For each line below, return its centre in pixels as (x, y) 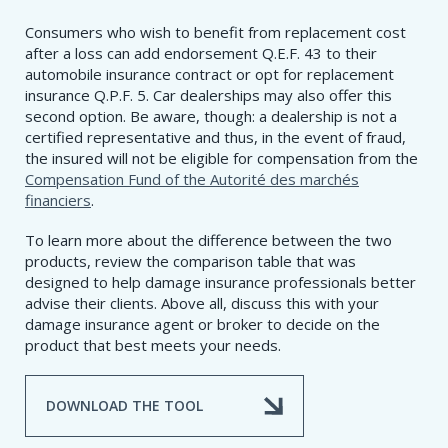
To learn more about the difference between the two (208, 240)
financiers (58, 200)
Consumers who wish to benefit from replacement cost (215, 32)
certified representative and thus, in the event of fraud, (215, 137)
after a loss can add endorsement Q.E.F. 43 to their (201, 53)
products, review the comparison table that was (190, 261)
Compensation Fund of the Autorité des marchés (192, 179)
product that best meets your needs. (153, 345)
